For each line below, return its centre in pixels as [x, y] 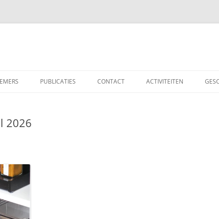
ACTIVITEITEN [165, 81]
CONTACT [111, 81]
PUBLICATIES [58, 81]
